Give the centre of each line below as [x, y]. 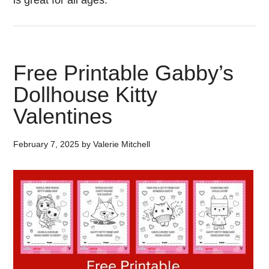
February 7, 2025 [47, 144]
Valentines [63, 116]
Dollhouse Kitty [86, 95]
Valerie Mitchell [122, 144]
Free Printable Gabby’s [124, 73]
